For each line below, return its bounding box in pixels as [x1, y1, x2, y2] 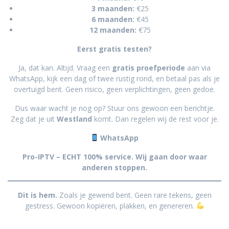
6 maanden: [91, 14, 134, 24]
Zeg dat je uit [10, 113, 57, 124]
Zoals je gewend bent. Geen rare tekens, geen [57, 190, 212, 200]
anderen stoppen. [82, 162, 147, 172]
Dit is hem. [17, 190, 57, 200]
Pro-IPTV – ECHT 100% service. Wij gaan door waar [22, 151, 207, 162]
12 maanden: [89, 25, 136, 35]
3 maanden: [91, 3, 134, 13]
